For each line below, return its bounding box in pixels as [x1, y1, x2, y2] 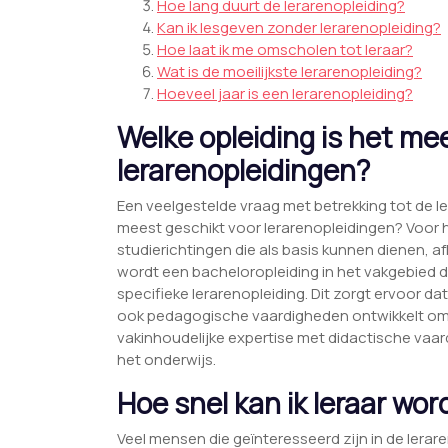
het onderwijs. [117, 349, 216, 371]
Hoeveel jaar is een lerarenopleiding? [157, 83, 413, 105]
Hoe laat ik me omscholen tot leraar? [157, 39, 413, 61]
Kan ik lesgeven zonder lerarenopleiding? [157, 17, 441, 39]
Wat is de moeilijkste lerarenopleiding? [157, 61, 422, 83]
